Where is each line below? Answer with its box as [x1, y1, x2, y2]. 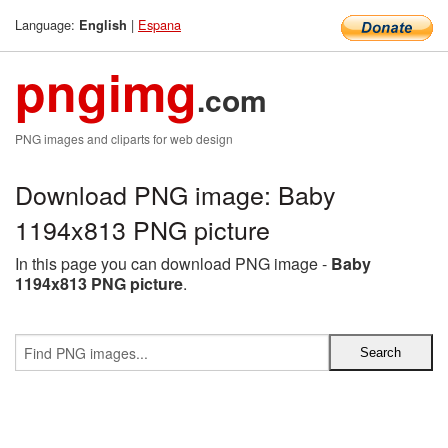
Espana [138, 15, 181, 34]
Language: [15, 15, 79, 34]
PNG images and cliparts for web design [15, 130, 233, 147]
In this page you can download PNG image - [15, 252, 331, 275]
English [79, 16, 127, 34]
